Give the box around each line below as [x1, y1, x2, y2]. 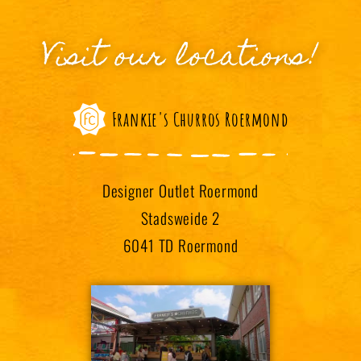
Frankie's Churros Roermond [111, 107, 288, 132]
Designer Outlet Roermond [102, 179, 259, 203]
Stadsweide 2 [140, 206, 221, 230]
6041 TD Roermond [122, 234, 239, 258]
